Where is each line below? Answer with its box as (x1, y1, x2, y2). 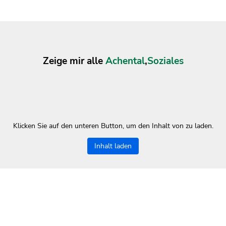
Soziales (147, 54, 184, 68)
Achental (105, 54, 145, 68)
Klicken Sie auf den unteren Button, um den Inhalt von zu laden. (13, 121, 213, 131)
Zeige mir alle (42, 54, 105, 68)
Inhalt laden (94, 141, 132, 151)
